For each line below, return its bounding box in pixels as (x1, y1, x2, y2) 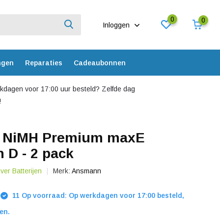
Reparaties (25, 58, 62, 67)
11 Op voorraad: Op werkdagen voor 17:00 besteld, (10, 192, 185, 199)
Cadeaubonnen (73, 58, 126, 67)
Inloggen (103, 21, 132, 29)
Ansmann (72, 167, 102, 175)
